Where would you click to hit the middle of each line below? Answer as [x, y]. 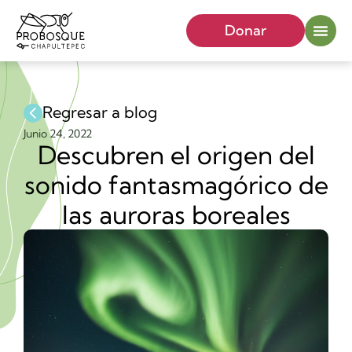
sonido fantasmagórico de [176, 184]
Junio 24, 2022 [58, 133]
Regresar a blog [100, 112]
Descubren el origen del [176, 154]
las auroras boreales [176, 214]
